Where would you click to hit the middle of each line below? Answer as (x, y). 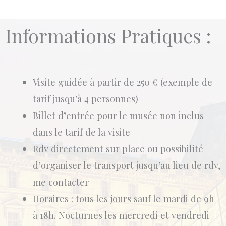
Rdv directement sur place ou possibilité (118, 149)
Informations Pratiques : (108, 36)
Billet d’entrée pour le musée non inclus (118, 116)
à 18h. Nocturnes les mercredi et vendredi (121, 215)
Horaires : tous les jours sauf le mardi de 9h (123, 199)
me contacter (61, 182)
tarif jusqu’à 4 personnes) (85, 99)
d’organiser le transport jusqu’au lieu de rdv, (126, 165)
